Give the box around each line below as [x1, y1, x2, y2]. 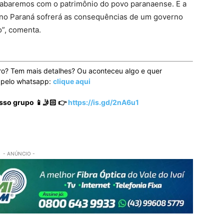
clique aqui [53, 77, 90, 86]
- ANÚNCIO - [3, 150, 35, 157]
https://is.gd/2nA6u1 [66, 98, 139, 107]
